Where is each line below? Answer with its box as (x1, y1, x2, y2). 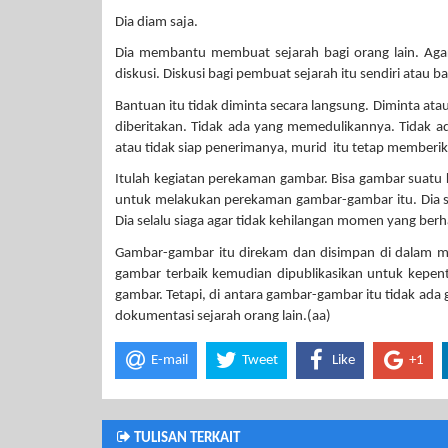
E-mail (151, 352, 188, 368)
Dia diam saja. (115, 14, 201, 30)
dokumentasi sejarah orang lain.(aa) (115, 308, 331, 324)
